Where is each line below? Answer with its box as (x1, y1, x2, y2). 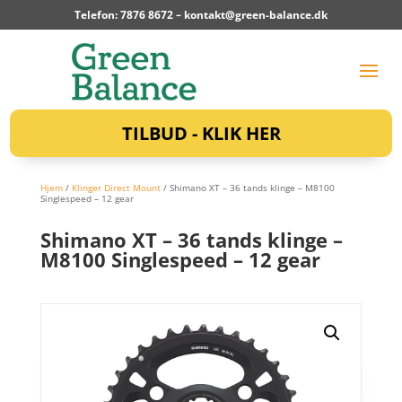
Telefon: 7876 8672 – (74, 7, 184, 22)
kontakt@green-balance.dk (184, 7, 328, 22)
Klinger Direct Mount (71, 180, 161, 194)
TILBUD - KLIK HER (121, 120, 281, 145)
